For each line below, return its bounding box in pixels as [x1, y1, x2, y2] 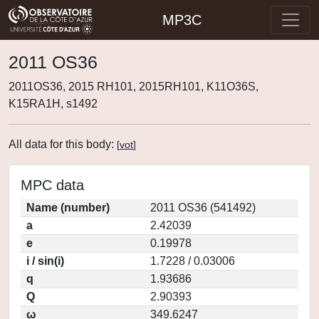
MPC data [21, 177, 84, 193]
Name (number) [26, 202, 110, 214]
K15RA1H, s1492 [9, 98, 98, 110]
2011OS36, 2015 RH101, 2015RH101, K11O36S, [9, 80, 258, 93]
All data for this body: [9, 138, 117, 150]
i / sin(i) [26, 255, 64, 267]
